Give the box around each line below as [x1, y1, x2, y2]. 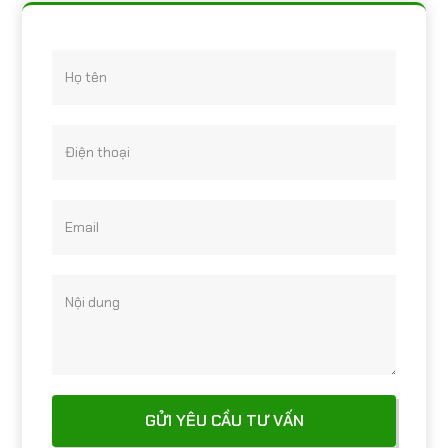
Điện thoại [65, 142, 130, 161]
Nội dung [65, 292, 120, 311]
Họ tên [65, 67, 107, 86]
